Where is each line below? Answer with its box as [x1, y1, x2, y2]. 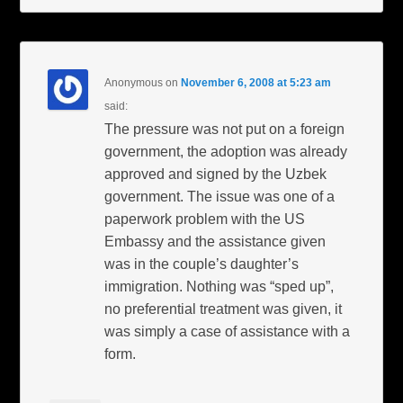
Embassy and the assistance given [104, 234, 327, 250]
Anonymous [104, 76, 164, 90]
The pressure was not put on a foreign [104, 121, 345, 138]
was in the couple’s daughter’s [104, 256, 300, 273]
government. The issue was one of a [104, 189, 336, 205]
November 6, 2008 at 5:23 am [181, 76, 332, 90]
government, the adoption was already [104, 144, 348, 160]
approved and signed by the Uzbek [104, 166, 327, 183]
